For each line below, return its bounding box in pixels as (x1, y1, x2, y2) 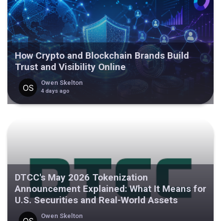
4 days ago (40, 87, 70, 94)
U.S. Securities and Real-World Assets (15, 194, 178, 206)
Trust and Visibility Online (15, 61, 126, 73)
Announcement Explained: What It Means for (15, 183, 206, 195)
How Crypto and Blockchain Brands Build (15, 50, 189, 62)
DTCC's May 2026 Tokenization (15, 172, 148, 184)
